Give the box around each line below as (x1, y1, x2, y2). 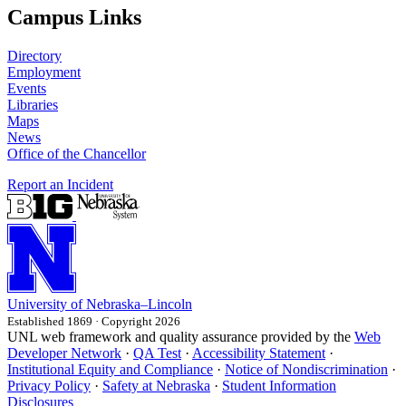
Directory (7, 47, 62, 63)
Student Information (222, 377, 336, 393)
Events (7, 80, 46, 96)
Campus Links (7, 5, 141, 29)
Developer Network (7, 344, 121, 361)
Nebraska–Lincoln (86, 295, 192, 312)
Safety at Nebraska (102, 377, 210, 393)
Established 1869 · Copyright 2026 (7, 314, 180, 328)
